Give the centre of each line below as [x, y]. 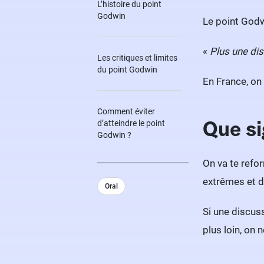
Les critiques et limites [137, 58]
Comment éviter [126, 111]
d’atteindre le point [131, 123]
